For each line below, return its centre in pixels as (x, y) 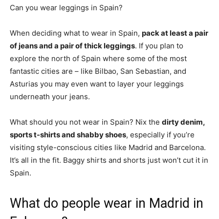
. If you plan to (159, 46)
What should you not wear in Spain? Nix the (86, 122)
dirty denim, (183, 122)
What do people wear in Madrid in (107, 203)
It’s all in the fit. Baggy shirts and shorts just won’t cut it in (109, 160)
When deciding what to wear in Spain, (76, 33)
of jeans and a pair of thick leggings (72, 46)
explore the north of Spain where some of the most (98, 58)
